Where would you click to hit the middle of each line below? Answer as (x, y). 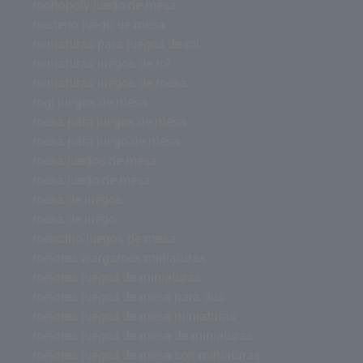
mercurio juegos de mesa (104, 239)
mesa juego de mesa (92, 180)
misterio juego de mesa (99, 25)
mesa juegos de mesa (95, 161)
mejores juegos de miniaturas (117, 278)
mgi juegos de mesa (90, 102)
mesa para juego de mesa (106, 141)
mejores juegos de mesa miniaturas (134, 316)
